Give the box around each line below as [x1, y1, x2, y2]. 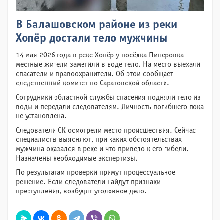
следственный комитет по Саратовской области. [16, 80, 169, 87]
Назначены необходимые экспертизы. [16, 155, 137, 162]
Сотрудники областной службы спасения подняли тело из [16, 94, 201, 101]
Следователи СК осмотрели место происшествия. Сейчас [16, 127, 196, 134]
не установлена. [16, 112, 67, 120]
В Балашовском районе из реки [16, 20, 177, 30]
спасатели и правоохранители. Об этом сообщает [16, 70, 173, 78]
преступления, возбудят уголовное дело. [16, 188, 147, 195]
